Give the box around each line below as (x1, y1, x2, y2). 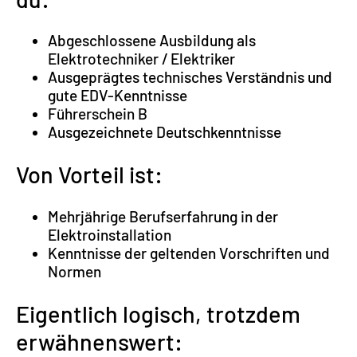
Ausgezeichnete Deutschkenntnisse (48, 123, 281, 142)
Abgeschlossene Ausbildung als (48, 31, 256, 50)
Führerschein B (48, 104, 147, 124)
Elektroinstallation (48, 226, 171, 245)
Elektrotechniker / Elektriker (48, 49, 235, 69)
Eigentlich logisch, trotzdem (16, 300, 300, 328)
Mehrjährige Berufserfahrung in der (48, 207, 278, 226)
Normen (48, 262, 101, 281)
